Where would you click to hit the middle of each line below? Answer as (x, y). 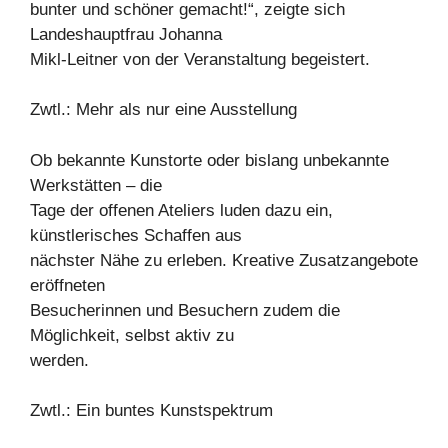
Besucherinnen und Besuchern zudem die (185, 310)
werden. (59, 360)
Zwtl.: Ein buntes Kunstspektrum (151, 410)
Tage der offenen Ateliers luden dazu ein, (181, 210)
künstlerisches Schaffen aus (136, 235)
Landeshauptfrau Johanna (126, 34)
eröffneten (67, 285)
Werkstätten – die (96, 185)
